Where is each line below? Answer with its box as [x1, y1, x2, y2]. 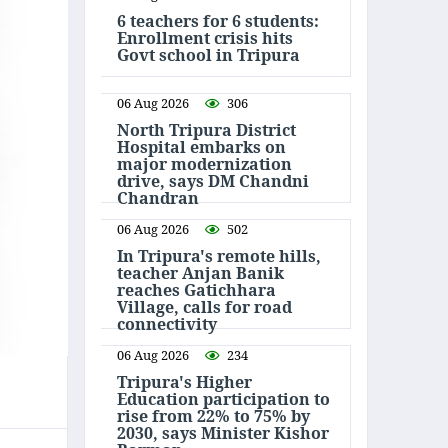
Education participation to [117, 387, 330, 410]
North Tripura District [117, 118, 296, 141]
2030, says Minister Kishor [117, 421, 329, 444]
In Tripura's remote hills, [117, 244, 321, 267]
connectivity [117, 312, 217, 335]
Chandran [117, 186, 199, 209]
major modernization [117, 152, 292, 175]
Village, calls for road [117, 295, 292, 318]
